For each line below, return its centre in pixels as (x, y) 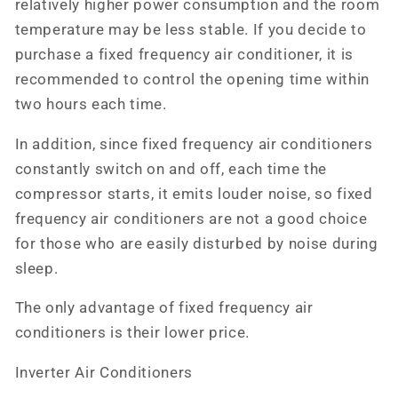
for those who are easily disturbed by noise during (196, 243)
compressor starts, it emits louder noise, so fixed (194, 194)
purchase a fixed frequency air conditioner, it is (184, 55)
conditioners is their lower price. (132, 333)
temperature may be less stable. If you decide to (191, 30)
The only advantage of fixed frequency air (164, 308)
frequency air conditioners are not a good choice (191, 219)
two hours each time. (91, 105)
